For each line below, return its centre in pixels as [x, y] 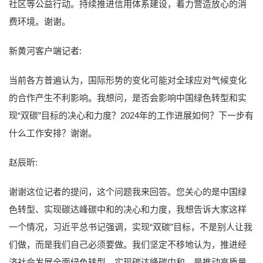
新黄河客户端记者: [45, 50]
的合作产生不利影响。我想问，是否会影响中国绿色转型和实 [128, 97]
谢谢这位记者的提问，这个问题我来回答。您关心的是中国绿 [128, 191]
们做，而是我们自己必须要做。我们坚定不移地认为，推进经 [128, 244]
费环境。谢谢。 [40, 21]
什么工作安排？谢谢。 [53, 133]
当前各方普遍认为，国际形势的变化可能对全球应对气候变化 [128, 80]
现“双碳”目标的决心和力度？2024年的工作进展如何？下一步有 [131, 115]
